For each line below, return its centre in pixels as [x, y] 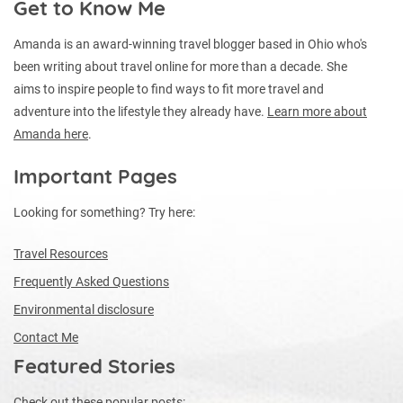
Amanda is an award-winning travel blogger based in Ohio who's [190, 44]
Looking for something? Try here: [104, 212]
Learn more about [317, 111]
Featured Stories [94, 366]
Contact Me [46, 337]
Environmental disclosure [84, 309]
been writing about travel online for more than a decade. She [180, 66]
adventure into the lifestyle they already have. [140, 111]
